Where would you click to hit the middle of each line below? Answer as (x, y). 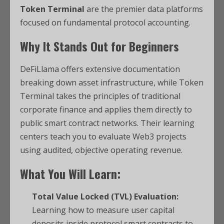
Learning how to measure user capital (103, 210)
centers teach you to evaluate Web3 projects (103, 137)
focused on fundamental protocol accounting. (105, 23)
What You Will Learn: (70, 174)
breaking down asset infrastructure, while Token (112, 83)
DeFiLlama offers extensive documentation (100, 69)
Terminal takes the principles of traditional (100, 96)
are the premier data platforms (144, 9)
